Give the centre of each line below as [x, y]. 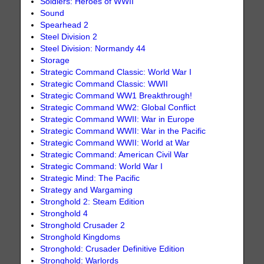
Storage [55, 61]
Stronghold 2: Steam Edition [93, 202]
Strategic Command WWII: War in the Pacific [123, 131]
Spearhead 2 [65, 25]
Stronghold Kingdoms [80, 237]
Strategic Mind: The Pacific [90, 179]
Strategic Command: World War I [102, 167]
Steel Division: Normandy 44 [93, 49]
